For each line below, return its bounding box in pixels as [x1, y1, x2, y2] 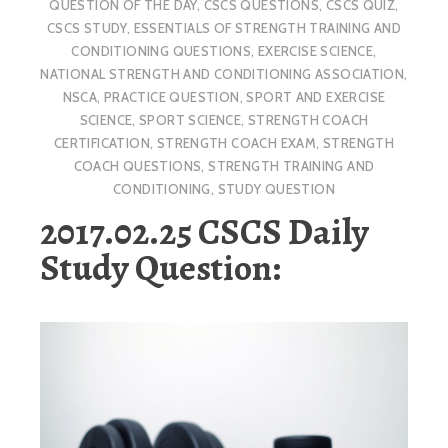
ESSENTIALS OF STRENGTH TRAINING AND [133, 19, 402, 36]
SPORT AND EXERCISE [246, 88, 386, 105]
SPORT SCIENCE [139, 111, 242, 128]
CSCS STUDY [46, 19, 127, 36]
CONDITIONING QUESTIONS [71, 42, 252, 59]
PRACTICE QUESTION [103, 88, 240, 105]
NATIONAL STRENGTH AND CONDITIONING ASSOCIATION [40, 65, 405, 82]
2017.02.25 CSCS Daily [40, 207, 369, 257]
